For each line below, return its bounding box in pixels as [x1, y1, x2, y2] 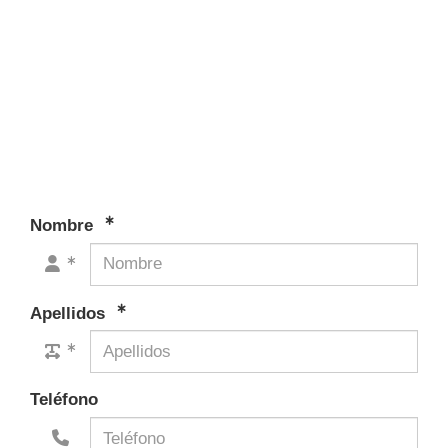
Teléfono [30, 390, 98, 410]
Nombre [30, 215, 98, 235]
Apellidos [30, 303, 110, 323]
